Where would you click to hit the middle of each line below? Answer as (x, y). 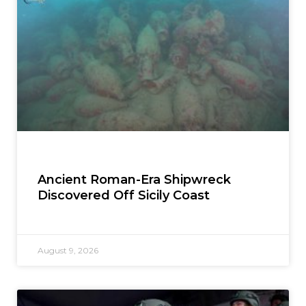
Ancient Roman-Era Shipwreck (134, 179)
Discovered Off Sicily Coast (124, 195)
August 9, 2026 (68, 250)
